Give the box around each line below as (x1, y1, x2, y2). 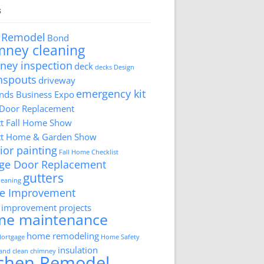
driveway (38, 74, 76, 86)
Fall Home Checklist (59, 148, 119, 156)
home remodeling (27, 230, 100, 242)
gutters (23, 170, 64, 186)
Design (114, 63, 135, 71)
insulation (58, 244, 98, 256)
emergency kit (76, 87, 146, 101)
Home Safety (101, 233, 140, 241)
